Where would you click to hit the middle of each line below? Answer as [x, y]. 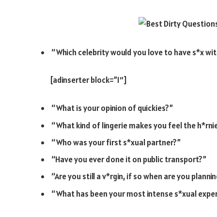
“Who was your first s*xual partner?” [116, 142]
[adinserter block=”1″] [88, 80]
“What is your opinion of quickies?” [112, 108]
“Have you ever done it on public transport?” [129, 160]
